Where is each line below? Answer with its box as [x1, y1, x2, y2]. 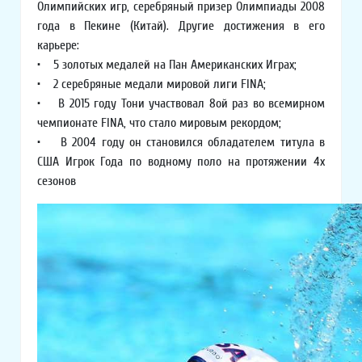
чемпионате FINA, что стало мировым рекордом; [37, 116, 281, 130]
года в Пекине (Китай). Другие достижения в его [37, 19, 325, 33]
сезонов [37, 174, 76, 188]
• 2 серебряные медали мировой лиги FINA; [37, 77, 266, 91]
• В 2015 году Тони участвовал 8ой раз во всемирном [37, 96, 325, 111]
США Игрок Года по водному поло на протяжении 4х [37, 154, 325, 169]
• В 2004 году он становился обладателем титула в [37, 135, 325, 149]
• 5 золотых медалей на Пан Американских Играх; [37, 57, 297, 72]
